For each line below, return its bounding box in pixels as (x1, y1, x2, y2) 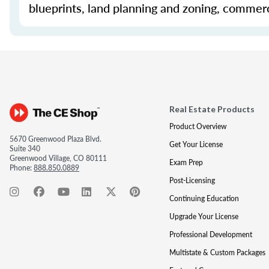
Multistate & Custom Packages (169, 247, 265, 258)
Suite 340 (10, 144, 40, 154)
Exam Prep (169, 157, 203, 168)
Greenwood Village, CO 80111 (10, 153, 107, 163)
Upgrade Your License (169, 211, 238, 222)
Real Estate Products (169, 104, 255, 114)
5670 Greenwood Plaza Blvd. (10, 134, 101, 144)
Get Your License (169, 139, 223, 150)
